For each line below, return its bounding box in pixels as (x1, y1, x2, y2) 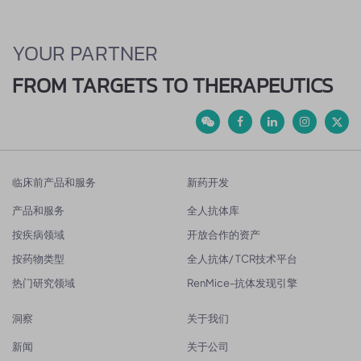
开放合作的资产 (186, 228, 260, 241)
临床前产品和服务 (12, 175, 96, 190)
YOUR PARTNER (12, 37, 158, 68)
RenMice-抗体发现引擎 (186, 276, 297, 289)
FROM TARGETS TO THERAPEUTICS (12, 69, 333, 101)
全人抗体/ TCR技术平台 (186, 252, 297, 265)
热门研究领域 (12, 276, 75, 289)
